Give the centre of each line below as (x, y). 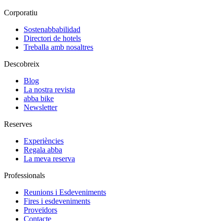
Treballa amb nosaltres (58, 47)
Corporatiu (21, 13)
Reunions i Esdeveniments (65, 192)
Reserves (18, 124)
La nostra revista (49, 90)
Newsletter (40, 108)
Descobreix (22, 64)
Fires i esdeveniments (57, 201)
